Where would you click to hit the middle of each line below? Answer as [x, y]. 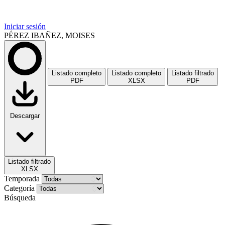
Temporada [23, 179]
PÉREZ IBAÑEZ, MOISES [49, 35]
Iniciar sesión [25, 26]
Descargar [25, 116]
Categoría [20, 188]
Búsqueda [20, 198]
